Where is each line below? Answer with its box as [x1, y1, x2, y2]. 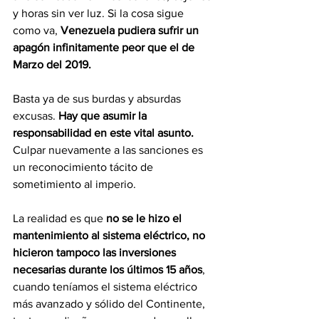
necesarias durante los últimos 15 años [13, 263, 202, 276]
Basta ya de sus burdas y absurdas [13, 93, 184, 105]
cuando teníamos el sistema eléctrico [13, 281, 200, 293]
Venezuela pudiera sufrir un [61, 24, 202, 37]
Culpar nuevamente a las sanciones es [13, 144, 206, 157]
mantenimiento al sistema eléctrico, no [13, 229, 208, 242]
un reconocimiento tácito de [13, 161, 156, 174]
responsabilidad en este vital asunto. [13, 127, 197, 140]
